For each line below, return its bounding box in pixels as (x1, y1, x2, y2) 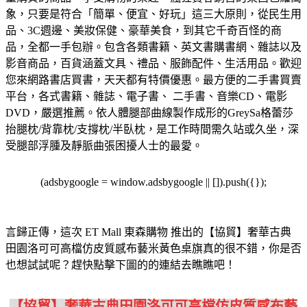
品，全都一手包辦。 (5, 41, 104, 53)
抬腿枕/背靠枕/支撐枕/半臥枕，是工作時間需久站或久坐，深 (5, 123, 299, 136)
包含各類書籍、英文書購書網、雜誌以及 (104, 41, 302, 53)
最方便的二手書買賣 (203, 74, 302, 86)
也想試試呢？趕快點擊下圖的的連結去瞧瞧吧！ (5, 259, 236, 271)
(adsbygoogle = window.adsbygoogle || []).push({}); (40, 176, 267, 188)
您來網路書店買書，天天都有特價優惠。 (5, 74, 203, 86)
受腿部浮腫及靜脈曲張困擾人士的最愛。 (5, 140, 203, 152)
